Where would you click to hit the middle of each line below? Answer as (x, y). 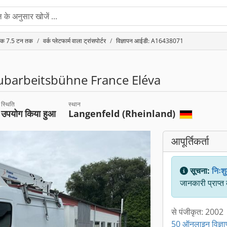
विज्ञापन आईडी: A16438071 (150, 41)
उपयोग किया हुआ (29, 113)
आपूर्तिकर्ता (190, 141)
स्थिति (8, 104)
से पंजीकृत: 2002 (197, 212)
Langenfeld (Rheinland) (123, 113)
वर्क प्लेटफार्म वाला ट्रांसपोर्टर (74, 41)
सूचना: (200, 171)
